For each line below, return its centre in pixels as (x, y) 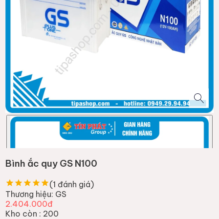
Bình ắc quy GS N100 (52, 164)
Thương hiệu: (30, 194)
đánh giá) (75, 184)
